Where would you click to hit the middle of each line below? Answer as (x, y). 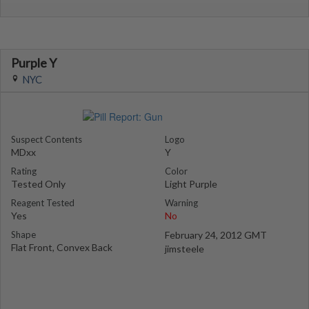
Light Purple (191, 184)
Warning (181, 203)
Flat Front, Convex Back (62, 247)
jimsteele (185, 249)
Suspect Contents (47, 139)
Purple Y (34, 63)
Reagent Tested (43, 203)
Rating (24, 171)
